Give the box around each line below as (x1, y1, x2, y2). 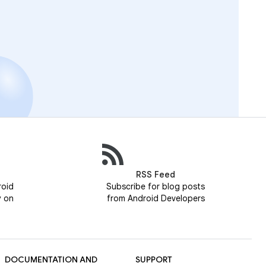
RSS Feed (136, 169, 175, 180)
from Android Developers (106, 193, 205, 204)
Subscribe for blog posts (106, 181, 205, 192)
